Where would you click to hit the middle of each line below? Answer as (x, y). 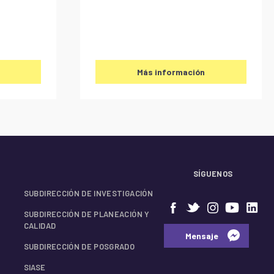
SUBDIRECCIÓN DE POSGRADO (79, 246)
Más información (171, 72)
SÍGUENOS (213, 173)
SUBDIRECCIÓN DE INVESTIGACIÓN (88, 193)
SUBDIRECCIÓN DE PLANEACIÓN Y (87, 214)
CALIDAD (40, 225)
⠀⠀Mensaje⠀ (198, 235)
